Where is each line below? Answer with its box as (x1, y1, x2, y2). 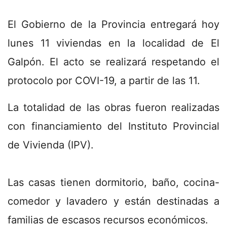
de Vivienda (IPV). (8, 138, 94, 151)
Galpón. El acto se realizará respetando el (8, 55, 219, 68)
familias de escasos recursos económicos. (8, 213, 208, 226)
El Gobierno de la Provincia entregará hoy (8, 18, 219, 30)
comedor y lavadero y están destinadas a (8, 195, 219, 207)
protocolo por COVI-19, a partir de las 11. (8, 74, 200, 87)
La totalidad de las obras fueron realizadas (8, 101, 219, 113)
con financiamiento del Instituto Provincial (8, 120, 219, 132)
